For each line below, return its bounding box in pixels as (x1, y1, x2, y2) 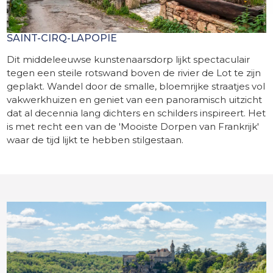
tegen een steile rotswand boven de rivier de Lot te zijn (7, 67, 261, 79)
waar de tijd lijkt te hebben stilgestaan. (7, 134, 184, 146)
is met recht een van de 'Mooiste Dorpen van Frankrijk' (7, 121, 260, 133)
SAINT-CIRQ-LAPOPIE (7, 32, 118, 44)
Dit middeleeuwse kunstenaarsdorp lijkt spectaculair (7, 54, 250, 66)
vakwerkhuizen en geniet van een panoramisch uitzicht (7, 94, 263, 106)
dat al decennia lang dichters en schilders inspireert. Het (7, 107, 266, 119)
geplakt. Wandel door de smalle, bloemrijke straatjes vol (7, 80, 266, 93)
